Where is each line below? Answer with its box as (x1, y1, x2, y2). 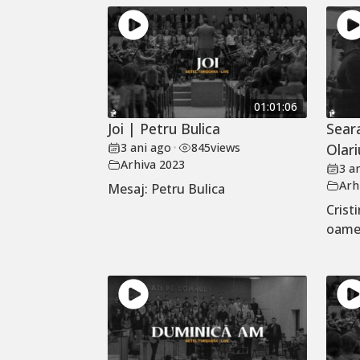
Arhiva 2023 (121, 157, 186, 173)
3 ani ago (121, 140, 172, 156)
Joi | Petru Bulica (108, 119, 221, 139)
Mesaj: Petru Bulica (108, 180, 226, 198)
